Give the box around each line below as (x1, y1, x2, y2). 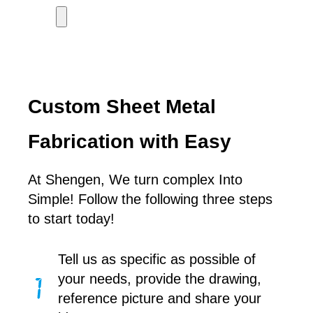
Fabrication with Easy (28, 131, 231, 153)
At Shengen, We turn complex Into (28, 172, 242, 188)
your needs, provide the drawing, (57, 271, 261, 287)
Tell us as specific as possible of (57, 252, 256, 268)
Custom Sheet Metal (28, 96, 216, 118)
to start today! (28, 211, 115, 227)
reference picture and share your (57, 291, 261, 307)
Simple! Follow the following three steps (28, 191, 272, 208)
